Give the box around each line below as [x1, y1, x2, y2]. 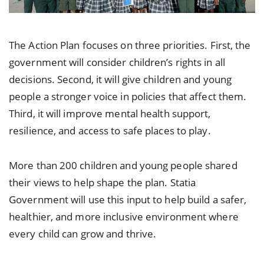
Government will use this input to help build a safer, [9, 193, 247, 207]
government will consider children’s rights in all [9, 55, 225, 70]
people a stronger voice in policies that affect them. [9, 90, 247, 104]
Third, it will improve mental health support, [9, 107, 211, 121]
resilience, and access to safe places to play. [9, 124, 211, 138]
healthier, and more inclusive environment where [9, 210, 239, 224]
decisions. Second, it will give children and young [9, 72, 232, 87]
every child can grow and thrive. [9, 227, 157, 241]
